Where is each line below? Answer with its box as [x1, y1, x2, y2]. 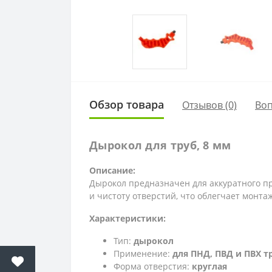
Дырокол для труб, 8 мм [89, 138, 231, 153]
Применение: [114, 248, 172, 260]
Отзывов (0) [182, 98, 237, 112]
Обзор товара [89, 97, 164, 112]
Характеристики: [89, 212, 166, 225]
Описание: [89, 165, 135, 177]
